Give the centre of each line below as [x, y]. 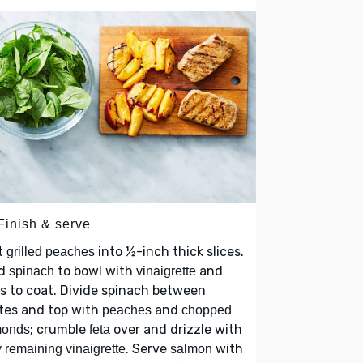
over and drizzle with [176, 329]
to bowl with [95, 271]
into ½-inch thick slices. [169, 251]
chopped [207, 310]
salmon [191, 348]
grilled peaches [51, 251]
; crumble [60, 329]
